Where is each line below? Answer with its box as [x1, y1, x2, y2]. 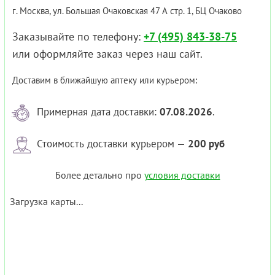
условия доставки [144, 169, 220, 182]
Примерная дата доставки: [37, 105, 160, 119]
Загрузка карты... [10, 195, 83, 208]
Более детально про [55, 169, 144, 182]
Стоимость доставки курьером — [37, 137, 188, 151]
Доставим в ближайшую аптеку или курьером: [12, 74, 197, 87]
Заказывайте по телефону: [12, 29, 144, 44]
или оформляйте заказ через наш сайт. [12, 47, 203, 61]
